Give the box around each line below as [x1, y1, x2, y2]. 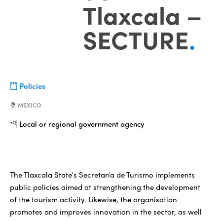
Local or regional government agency [19, 118, 144, 129]
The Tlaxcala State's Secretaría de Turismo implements [10, 169, 195, 180]
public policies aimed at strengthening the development [10, 181, 200, 192]
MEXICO [18, 100, 41, 110]
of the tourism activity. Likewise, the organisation [10, 193, 177, 205]
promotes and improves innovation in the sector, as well [10, 206, 202, 217]
